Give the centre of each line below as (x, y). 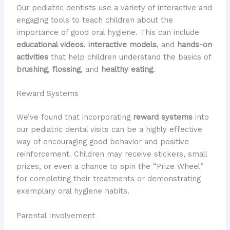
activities (32, 57)
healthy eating (127, 70)
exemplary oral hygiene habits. (73, 191)
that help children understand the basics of (129, 57)
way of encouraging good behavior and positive (102, 142)
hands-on (194, 45)
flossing (66, 70)
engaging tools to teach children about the (94, 20)
